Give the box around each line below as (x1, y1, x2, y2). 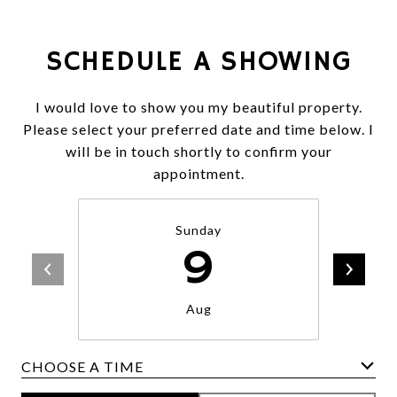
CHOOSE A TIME (21, 357, 144, 375)
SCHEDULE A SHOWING (45, 44, 352, 80)
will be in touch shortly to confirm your (65, 143, 332, 160)
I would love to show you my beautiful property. (35, 98, 362, 115)
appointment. (152, 165, 245, 182)
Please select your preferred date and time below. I (23, 121, 374, 137)
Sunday (175, 222, 222, 237)
